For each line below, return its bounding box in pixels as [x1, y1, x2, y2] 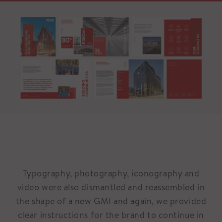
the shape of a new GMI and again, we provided [15, 194, 207, 207]
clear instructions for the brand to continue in [18, 208, 204, 221]
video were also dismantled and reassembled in [17, 180, 205, 193]
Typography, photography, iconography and [22, 166, 200, 179]
